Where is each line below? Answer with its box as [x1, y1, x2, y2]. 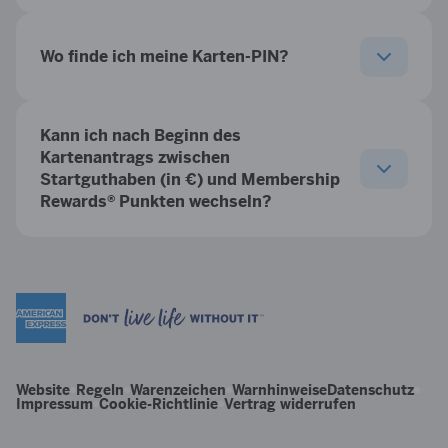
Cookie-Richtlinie [99, 395, 218, 414]
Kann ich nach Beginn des [40, 125, 241, 146]
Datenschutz [327, 381, 414, 400]
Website [16, 381, 70, 400]
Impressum [16, 395, 93, 414]
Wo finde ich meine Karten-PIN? [40, 46, 289, 67]
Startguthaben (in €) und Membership [40, 169, 340, 190]
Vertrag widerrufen [224, 395, 356, 414]
